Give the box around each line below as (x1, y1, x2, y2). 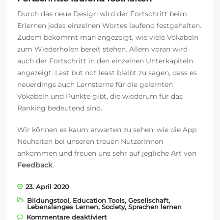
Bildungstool (27, 196, 69, 205)
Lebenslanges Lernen (27, 203, 98, 211)
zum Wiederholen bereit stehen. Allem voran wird (17, 45, 188, 54)
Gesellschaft (128, 196, 168, 205)
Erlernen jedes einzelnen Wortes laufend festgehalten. (17, 21, 201, 30)
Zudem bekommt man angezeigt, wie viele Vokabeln (17, 33, 198, 42)
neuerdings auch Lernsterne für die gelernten (17, 80, 173, 89)
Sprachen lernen (128, 203, 182, 211)
